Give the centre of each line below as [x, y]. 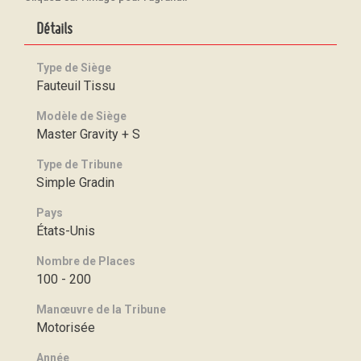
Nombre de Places [86, 261]
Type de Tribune [79, 164]
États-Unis [66, 231]
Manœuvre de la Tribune [101, 309]
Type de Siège [74, 68]
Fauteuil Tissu [76, 86]
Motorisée [66, 328]
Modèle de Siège [81, 116]
